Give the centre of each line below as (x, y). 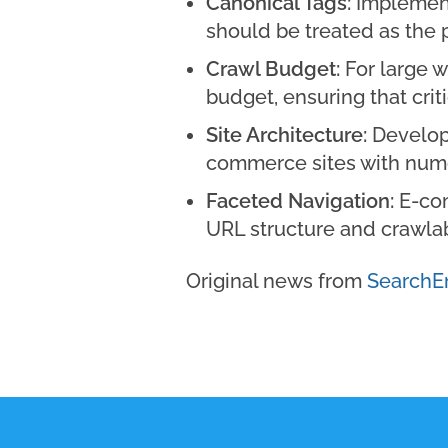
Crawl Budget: (273, 69)
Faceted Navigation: (300, 201)
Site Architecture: (286, 135)
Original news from (276, 281)
